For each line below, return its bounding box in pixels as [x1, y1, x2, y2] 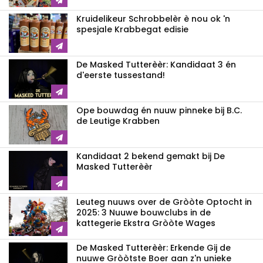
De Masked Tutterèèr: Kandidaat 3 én [76, 59, 236, 71]
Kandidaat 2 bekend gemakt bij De [76, 150, 225, 163]
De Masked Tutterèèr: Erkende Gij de [76, 242, 231, 254]
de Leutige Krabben [76, 115, 160, 127]
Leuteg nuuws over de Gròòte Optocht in [76, 196, 252, 208]
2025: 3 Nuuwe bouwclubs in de [76, 207, 211, 219]
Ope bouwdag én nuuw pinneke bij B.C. [76, 104, 242, 117]
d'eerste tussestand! [76, 69, 165, 82]
